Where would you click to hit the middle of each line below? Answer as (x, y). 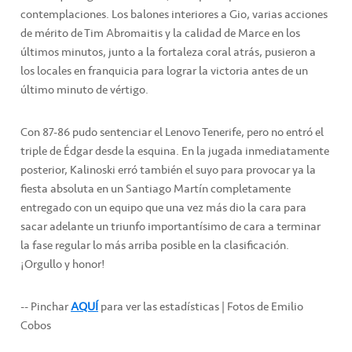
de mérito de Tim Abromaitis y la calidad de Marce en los (160, 33)
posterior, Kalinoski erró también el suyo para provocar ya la (168, 169)
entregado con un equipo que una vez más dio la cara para (163, 207)
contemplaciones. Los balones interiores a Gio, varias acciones (174, 14)
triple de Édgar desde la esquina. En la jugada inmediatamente (175, 150)
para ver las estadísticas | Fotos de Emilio (201, 306)
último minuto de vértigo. (84, 89)
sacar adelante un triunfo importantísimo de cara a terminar (170, 226)
